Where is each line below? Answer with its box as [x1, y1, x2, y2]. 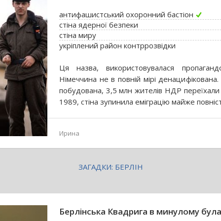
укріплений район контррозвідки [59, 40, 176, 50]
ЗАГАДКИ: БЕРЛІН [78, 162, 143, 172]
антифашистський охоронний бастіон [59, 9, 193, 19]
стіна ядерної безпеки [59, 20, 138, 30]
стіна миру [59, 30, 96, 40]
